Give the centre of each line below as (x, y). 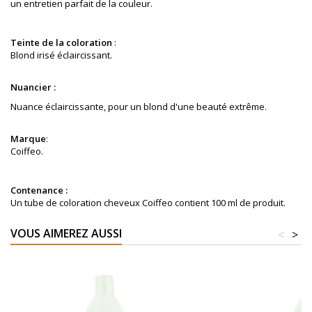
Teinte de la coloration (62, 43)
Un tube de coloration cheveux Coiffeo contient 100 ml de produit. (148, 203)
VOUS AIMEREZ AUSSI (66, 234)
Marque (28, 139)
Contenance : (40, 190)
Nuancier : (34, 87)
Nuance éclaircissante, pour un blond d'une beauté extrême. (139, 107)
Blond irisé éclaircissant (60, 55)
